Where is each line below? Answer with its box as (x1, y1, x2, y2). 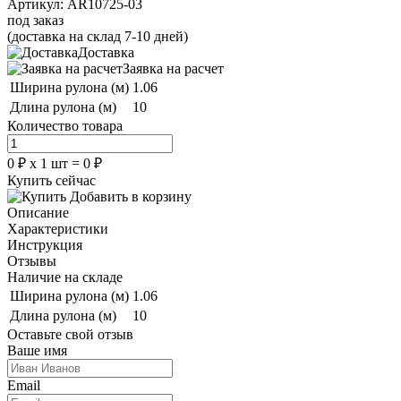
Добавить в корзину (70, 188, 192, 204)
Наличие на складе (7, 269, 123, 285)
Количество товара (7, 117, 123, 133)
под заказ (7, 12, 64, 28)
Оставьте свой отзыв (7, 326, 133, 342)
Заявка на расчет (123, 60, 224, 76)
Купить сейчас (7, 172, 96, 188)
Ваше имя (7, 342, 67, 358)
